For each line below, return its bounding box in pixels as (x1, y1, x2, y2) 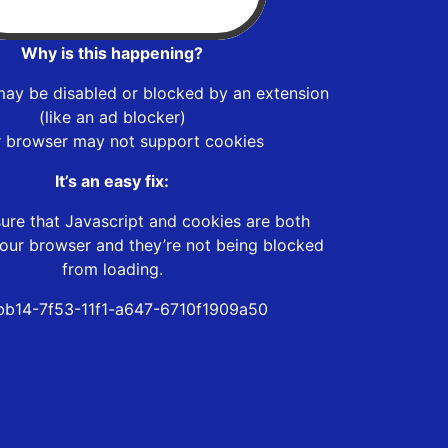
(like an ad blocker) (38, 106, 186, 127)
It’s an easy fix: (55, 170, 169, 191)
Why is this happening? (21, 42, 203, 63)
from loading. (61, 258, 163, 279)
